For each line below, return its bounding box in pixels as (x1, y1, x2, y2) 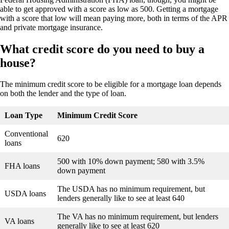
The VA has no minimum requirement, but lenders (57, 212, 218, 221)
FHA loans (5, 162, 40, 171)
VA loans (5, 217, 34, 226)
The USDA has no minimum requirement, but (57, 185, 205, 194)
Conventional (5, 129, 48, 139)
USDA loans (5, 189, 46, 198)
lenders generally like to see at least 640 (57, 194, 185, 203)
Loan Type (5, 111, 42, 120)
